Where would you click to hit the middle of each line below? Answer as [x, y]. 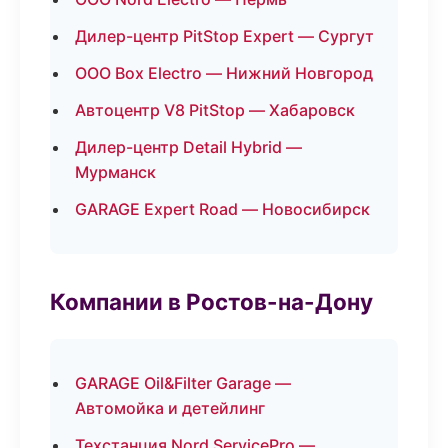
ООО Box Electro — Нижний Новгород [224, 73]
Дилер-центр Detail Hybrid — [188, 147]
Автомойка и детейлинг [170, 408]
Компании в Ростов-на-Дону [211, 301]
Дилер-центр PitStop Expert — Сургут [224, 36]
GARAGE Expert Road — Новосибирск [222, 209]
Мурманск [115, 172]
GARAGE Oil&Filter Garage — [183, 383]
